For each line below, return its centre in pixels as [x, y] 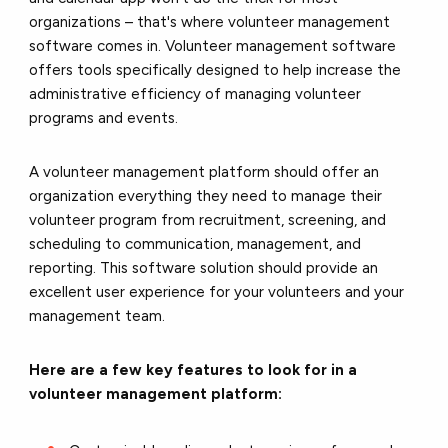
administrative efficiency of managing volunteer [195, 93]
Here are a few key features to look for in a [193, 369]
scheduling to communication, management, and [195, 243]
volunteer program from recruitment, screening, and [208, 219]
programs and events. [104, 117]
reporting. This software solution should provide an [204, 267]
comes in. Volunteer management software [245, 45]
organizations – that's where [129, 21]
